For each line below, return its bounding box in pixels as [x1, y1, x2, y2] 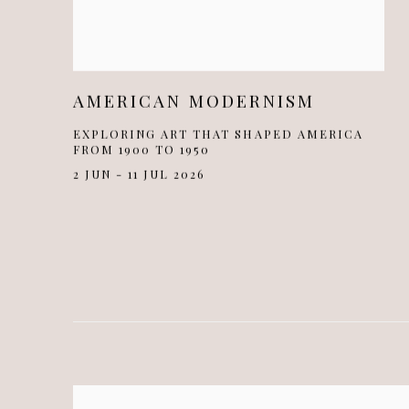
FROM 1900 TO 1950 [73, 141, 211, 157]
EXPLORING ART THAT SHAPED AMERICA [73, 125, 363, 142]
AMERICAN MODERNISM [73, 89, 315, 112]
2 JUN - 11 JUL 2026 [73, 165, 206, 182]
